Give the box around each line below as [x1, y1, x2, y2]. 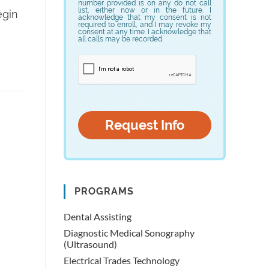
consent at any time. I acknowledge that [78, 28, 211, 36]
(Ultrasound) [64, 238, 117, 250]
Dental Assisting [64, 211, 131, 222]
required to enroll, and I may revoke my [78, 20, 211, 29]
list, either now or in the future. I [78, 6, 211, 14]
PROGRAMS [74, 186, 134, 197]
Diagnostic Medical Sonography [64, 227, 195, 238]
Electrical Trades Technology [64, 255, 180, 266]
